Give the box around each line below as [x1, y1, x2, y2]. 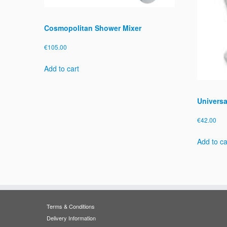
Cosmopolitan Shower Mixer [44, 22, 141, 33]
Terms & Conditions [47, 202, 95, 211]
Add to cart [44, 63, 79, 73]
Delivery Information [47, 214, 96, 222]
